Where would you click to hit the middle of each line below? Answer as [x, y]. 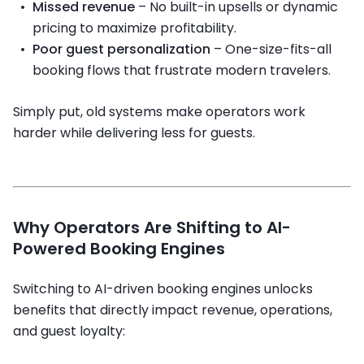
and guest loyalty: [69, 331]
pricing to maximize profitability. [134, 28]
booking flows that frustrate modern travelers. [182, 70]
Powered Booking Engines [119, 248]
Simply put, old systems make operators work [159, 112]
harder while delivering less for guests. [134, 133]
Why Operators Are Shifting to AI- [152, 227]
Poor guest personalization [121, 49]
